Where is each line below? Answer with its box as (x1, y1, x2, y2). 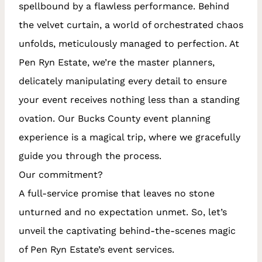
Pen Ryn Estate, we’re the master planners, (19, 56, 215, 68)
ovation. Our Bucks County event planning (19, 112, 211, 124)
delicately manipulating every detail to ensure (19, 75, 227, 87)
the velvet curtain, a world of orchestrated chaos (19, 19, 243, 30)
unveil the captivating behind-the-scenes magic (19, 225, 236, 236)
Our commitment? (19, 168, 103, 180)
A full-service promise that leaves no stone (19, 187, 215, 199)
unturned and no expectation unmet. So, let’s (19, 206, 227, 218)
